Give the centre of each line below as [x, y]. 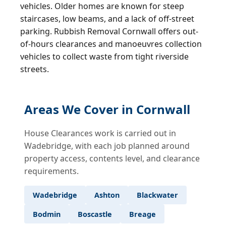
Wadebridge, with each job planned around [107, 146]
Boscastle [95, 214]
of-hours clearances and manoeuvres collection [111, 44]
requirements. [51, 171]
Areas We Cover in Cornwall [107, 109]
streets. [35, 69]
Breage [143, 214]
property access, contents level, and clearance [112, 158]
